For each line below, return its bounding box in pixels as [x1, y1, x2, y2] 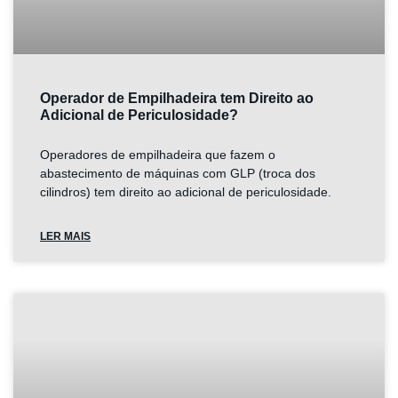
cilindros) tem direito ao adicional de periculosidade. [40, 185, 331, 199]
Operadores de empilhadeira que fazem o [40, 147, 275, 162]
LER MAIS [40, 230, 91, 243]
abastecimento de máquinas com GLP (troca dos [40, 166, 315, 180]
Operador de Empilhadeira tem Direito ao [40, 91, 314, 106]
